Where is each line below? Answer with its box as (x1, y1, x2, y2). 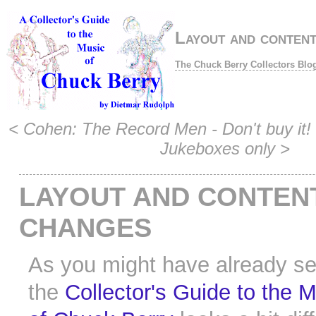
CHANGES (19, 212, 152, 243)
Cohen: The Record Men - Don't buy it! (23, 119, 311, 139)
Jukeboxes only (160, 139, 275, 159)
